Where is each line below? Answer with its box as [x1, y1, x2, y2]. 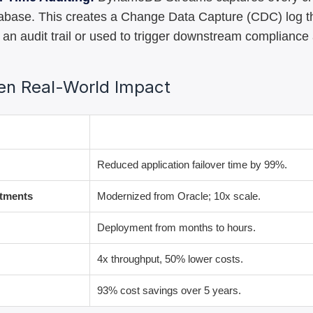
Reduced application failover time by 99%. [97, 159, 287, 170]
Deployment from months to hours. [97, 221, 256, 233]
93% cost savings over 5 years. [97, 284, 241, 296]
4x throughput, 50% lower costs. [97, 253, 243, 265]
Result [99, 126, 130, 138]
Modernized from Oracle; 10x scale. [97, 190, 261, 202]
